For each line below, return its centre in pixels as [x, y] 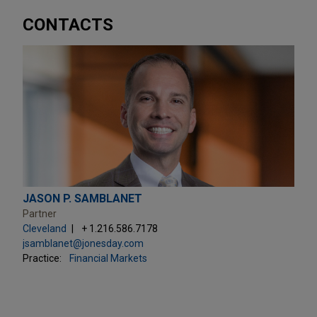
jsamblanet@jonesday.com [83, 243]
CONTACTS [68, 24]
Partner [40, 213]
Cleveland [45, 228]
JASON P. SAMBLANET [82, 198]
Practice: [42, 258]
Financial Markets [108, 258]
